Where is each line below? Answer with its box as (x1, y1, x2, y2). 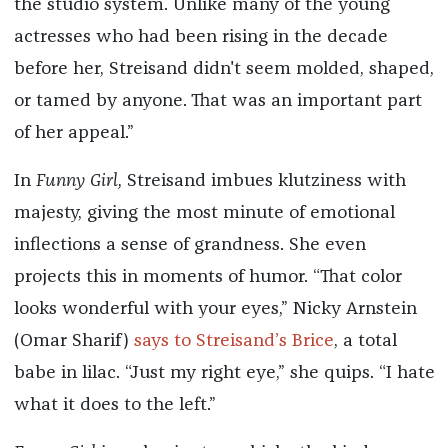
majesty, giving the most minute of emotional (13, 203, 395, 222)
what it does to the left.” (13, 395, 216, 414)
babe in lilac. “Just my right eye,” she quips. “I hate (13, 363, 435, 382)
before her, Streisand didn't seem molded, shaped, (13, 59, 434, 78)
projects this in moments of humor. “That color (13, 267, 402, 286)
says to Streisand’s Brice (133, 331, 334, 350)
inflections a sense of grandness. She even (13, 235, 366, 254)
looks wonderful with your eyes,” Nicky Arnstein (13, 299, 417, 318)
